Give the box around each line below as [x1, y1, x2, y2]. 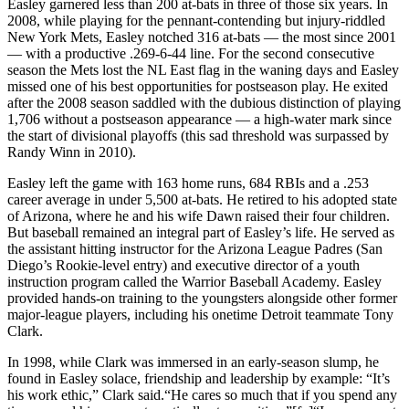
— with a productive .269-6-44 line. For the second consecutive [7, 45, 374, 61]
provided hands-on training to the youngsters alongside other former [7, 289, 397, 306]
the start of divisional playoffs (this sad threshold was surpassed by [7, 127, 389, 143]
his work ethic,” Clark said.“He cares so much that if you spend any [7, 386, 397, 403]
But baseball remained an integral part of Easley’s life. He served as [7, 224, 394, 240]
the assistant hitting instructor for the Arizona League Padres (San [7, 240, 383, 257]
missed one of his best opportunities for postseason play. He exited [7, 78, 388, 94]
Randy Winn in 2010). [7, 143, 136, 160]
